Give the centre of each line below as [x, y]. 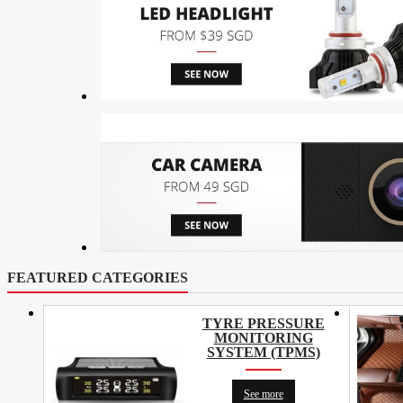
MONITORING [263, 337]
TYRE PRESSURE [263, 323]
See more [263, 394]
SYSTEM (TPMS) [263, 352]
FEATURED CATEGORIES [98, 277]
